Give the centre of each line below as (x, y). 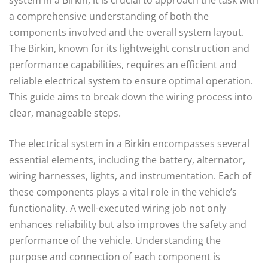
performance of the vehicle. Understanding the (115, 240)
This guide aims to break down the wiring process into (131, 97)
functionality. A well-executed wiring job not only (118, 208)
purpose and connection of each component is (115, 256)
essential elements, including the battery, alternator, (127, 159)
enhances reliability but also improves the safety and (128, 224)
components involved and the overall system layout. (127, 32)
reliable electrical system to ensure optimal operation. (131, 80)
